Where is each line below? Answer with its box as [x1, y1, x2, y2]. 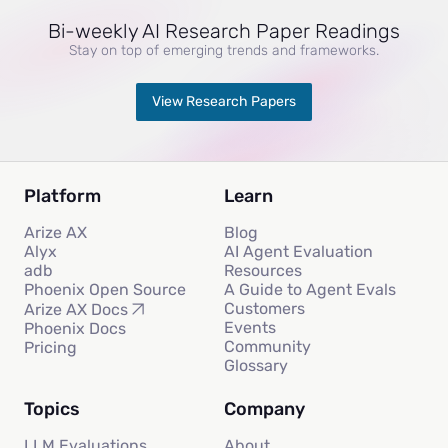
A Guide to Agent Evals [224, 280, 396, 300]
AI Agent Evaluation [224, 242, 373, 262]
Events [224, 318, 276, 338]
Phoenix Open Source [24, 280, 186, 300]
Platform [24, 185, 101, 208]
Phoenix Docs [24, 319, 126, 339]
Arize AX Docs [24, 299, 128, 319]
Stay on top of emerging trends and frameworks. [69, 42, 379, 60]
